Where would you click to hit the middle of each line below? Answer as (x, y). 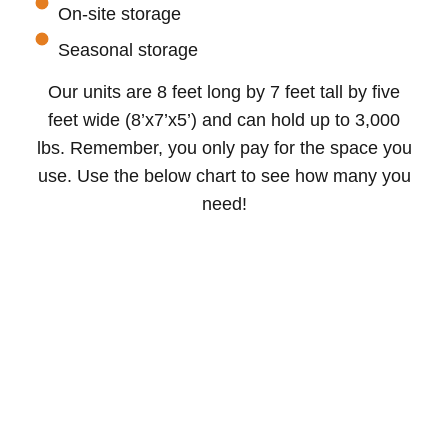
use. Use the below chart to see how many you (224, 176)
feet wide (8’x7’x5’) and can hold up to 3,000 (224, 120)
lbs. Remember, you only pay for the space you (224, 148)
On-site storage (119, 14)
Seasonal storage (127, 50)
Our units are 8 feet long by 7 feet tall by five (224, 92)
